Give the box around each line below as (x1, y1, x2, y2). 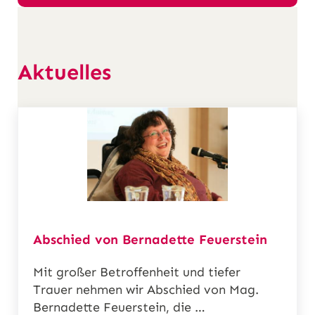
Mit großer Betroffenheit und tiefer (33, 264, 241, 281)
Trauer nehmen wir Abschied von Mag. (33, 282, 259, 298)
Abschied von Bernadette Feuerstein (33, 231, 268, 248)
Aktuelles (18, 58, 111, 85)
